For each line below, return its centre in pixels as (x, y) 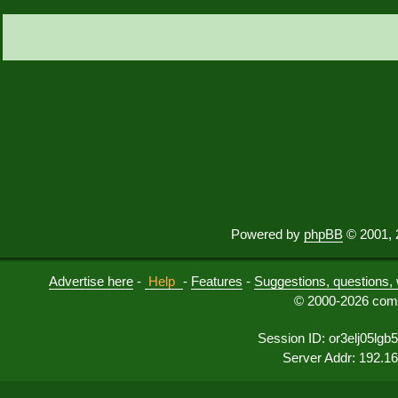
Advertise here (91, 282)
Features (217, 282)
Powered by (267, 235)
